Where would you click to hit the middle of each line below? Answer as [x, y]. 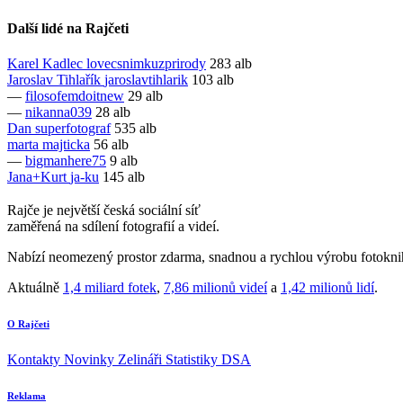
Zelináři [142, 359]
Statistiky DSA [208, 359]
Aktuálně [35, 288]
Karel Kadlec [47, 64]
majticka [66, 145]
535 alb [135, 129]
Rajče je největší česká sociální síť [104, 210]
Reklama [27, 395]
